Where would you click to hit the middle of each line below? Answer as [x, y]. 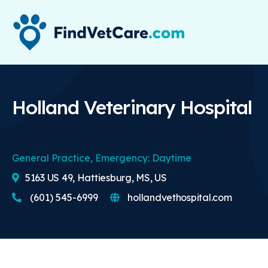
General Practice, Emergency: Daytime [102, 158]
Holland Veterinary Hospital [132, 107]
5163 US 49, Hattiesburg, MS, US [96, 177]
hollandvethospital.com [179, 197]
